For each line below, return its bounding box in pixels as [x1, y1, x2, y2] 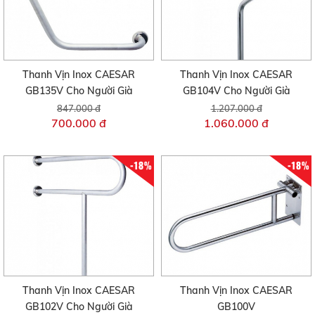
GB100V [217, 300, 255, 313]
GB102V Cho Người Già [25, 300, 133, 313]
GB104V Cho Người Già [182, 84, 290, 98]
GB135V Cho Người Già [25, 84, 133, 98]
